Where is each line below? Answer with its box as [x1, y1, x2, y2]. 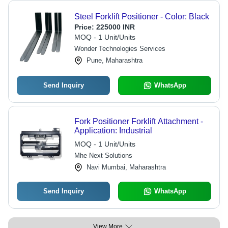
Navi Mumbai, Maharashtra [86, 163, 166, 171]
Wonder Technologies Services [74, 45, 165, 52]
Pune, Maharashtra [86, 56, 142, 64]
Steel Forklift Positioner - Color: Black [74, 12, 209, 21]
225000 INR [96, 23, 135, 31]
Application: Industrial [74, 126, 152, 135]
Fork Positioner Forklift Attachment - [74, 117, 203, 126]
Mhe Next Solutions [74, 152, 132, 159]
